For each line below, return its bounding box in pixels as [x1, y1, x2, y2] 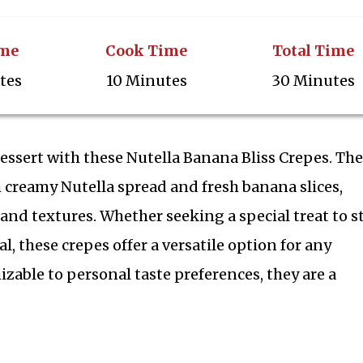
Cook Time [105, 41, 188, 60]
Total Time [271, 41, 354, 60]
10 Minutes [105, 71, 187, 90]
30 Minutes [271, 71, 355, 90]
